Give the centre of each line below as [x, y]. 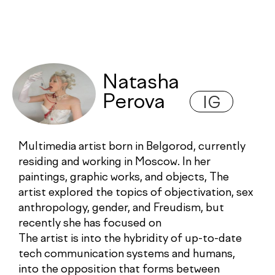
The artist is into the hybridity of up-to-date [130, 239]
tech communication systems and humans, [127, 254]
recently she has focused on [90, 224]
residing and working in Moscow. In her [114, 162]
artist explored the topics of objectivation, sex [136, 193]
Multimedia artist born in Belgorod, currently [132, 147]
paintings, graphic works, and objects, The [124, 178]
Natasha [140, 83]
